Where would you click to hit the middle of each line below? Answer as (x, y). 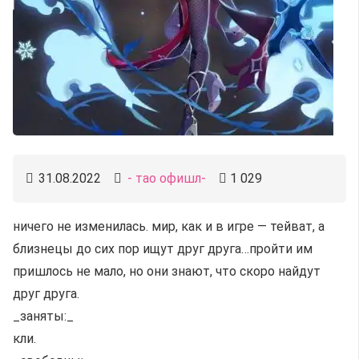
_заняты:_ (43, 316)
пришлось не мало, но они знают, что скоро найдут (167, 271)
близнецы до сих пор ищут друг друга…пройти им (163, 249)
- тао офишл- (166, 178)
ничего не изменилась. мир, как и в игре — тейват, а (169, 226)
